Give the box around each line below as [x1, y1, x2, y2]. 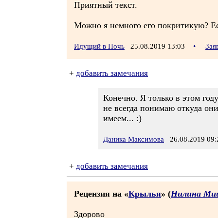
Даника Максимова [103, 135, 164, 143]
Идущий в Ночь [74, 42, 125, 50]
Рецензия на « [74, 189, 128, 199]
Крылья [128, 189, 161, 199]
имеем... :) [103, 113, 142, 123]
